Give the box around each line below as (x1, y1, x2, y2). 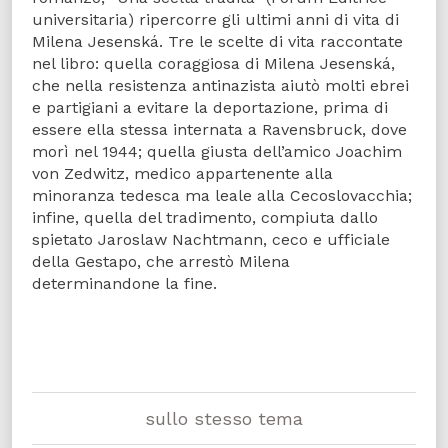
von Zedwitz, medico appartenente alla (32, 163, 333, 183)
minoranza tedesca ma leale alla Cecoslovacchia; (32, 185, 412, 205)
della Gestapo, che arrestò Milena (32, 251, 290, 271)
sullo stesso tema (145, 407, 303, 429)
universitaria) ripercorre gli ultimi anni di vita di (32, 9, 399, 29)
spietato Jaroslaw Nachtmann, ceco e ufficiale (32, 229, 390, 249)
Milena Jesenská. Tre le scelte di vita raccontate (32, 31, 403, 51)
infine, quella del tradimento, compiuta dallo (32, 207, 378, 227)
